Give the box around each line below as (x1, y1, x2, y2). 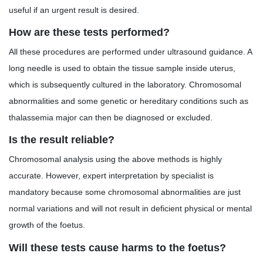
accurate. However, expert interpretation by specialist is (9, 171, 214, 181)
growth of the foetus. (9, 220, 85, 230)
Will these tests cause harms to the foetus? (9, 241, 226, 254)
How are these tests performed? (9, 26, 170, 38)
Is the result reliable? (9, 134, 114, 146)
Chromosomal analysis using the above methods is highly (9, 154, 222, 164)
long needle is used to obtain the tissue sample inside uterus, (9, 63, 235, 73)
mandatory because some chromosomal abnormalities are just (9, 187, 241, 197)
